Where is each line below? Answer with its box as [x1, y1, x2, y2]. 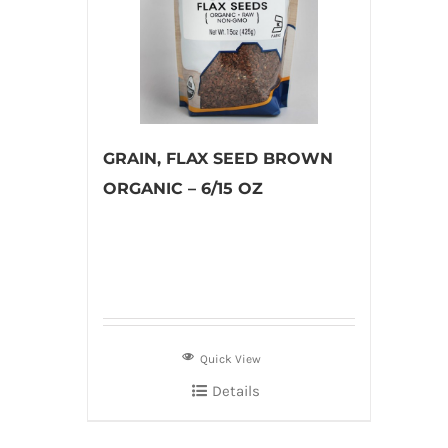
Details [211, 382, 260, 400]
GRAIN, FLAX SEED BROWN [103, 149, 333, 168]
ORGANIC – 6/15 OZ [103, 179, 263, 198]
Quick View [200, 352, 262, 366]
